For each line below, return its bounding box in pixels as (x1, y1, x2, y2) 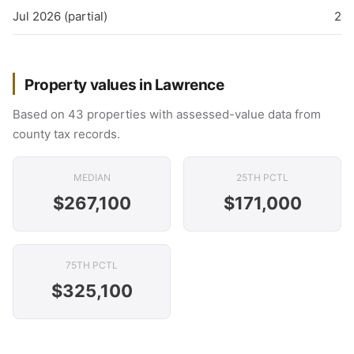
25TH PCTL (236, 171, 288, 183)
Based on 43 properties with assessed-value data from (13, 107, 321, 122)
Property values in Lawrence (24, 76, 224, 94)
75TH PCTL (66, 259, 118, 271)
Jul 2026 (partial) (13, 9, 107, 24)
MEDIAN (73, 171, 111, 183)
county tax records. (13, 126, 120, 141)
